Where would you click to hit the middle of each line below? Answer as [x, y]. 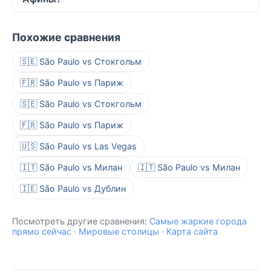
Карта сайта [192, 232]
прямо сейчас [42, 232]
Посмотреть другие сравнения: [81, 221]
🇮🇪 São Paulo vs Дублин [73, 189]
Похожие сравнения [66, 38]
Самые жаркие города [198, 221]
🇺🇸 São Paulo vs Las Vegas [78, 146]
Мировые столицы [119, 232]
